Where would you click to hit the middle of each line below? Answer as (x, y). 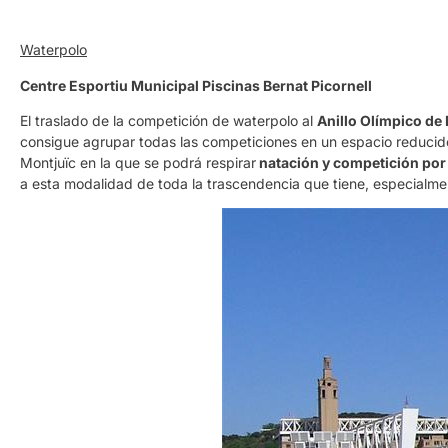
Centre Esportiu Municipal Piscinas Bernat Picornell (196, 85)
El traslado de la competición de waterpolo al (168, 120)
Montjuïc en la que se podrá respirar (138, 162)
